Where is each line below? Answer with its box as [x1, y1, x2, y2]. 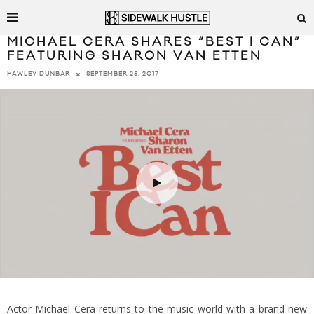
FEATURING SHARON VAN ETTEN [7, 48, 262, 64]
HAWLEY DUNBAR [7, 70, 70, 78]
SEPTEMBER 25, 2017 [86, 70, 159, 78]
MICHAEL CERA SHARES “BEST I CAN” [7, 34, 301, 50]
